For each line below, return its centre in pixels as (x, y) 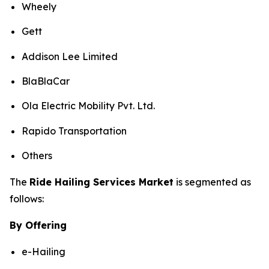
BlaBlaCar (46, 81)
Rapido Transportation (74, 131)
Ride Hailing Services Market (101, 182)
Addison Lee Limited (70, 56)
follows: (27, 198)
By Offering (38, 225)
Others (37, 155)
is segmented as (212, 182)
